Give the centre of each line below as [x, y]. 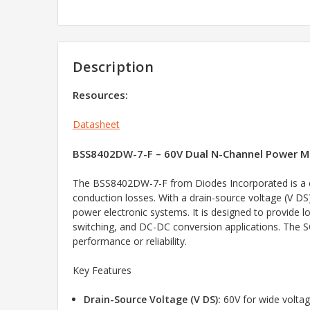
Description [113, 67]
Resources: [100, 95]
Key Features [102, 271]
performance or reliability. [130, 241]
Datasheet [96, 125]
